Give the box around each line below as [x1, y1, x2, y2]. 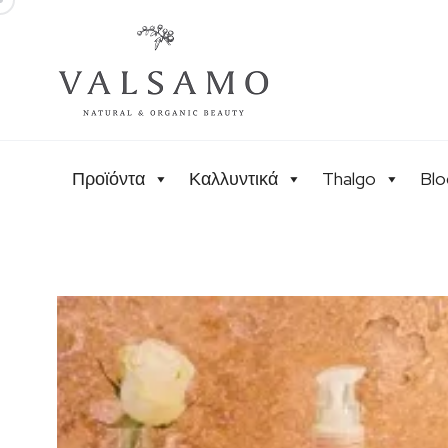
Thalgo [322, 166, 376, 190]
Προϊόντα [72, 166, 145, 190]
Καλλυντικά [189, 166, 278, 190]
